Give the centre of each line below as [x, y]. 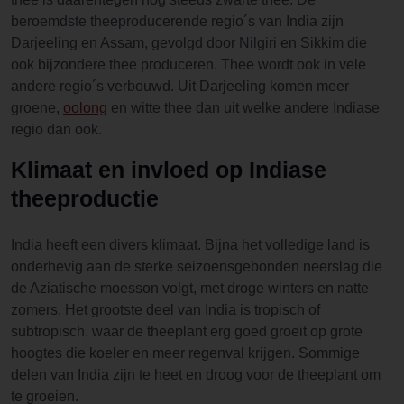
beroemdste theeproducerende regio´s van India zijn [177, 21]
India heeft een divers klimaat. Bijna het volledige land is [190, 245]
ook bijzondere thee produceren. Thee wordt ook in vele [188, 64]
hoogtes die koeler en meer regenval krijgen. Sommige [185, 353]
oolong [85, 108]
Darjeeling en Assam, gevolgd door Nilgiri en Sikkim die [189, 43]
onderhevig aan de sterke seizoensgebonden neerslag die [197, 266]
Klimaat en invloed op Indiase [169, 170]
